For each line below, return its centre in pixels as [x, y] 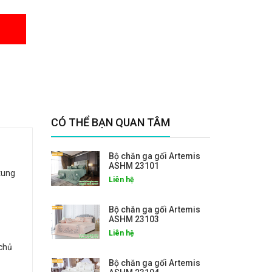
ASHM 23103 [134, 219]
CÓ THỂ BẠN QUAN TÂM [110, 122]
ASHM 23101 [134, 165]
